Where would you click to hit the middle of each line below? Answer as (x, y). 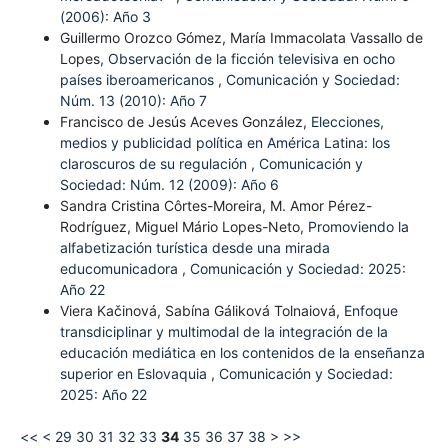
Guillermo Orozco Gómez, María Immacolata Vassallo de (241, 37)
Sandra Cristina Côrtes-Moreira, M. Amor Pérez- (215, 205)
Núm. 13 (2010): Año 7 (133, 100)
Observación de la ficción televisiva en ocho (251, 58)
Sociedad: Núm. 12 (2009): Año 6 (169, 184)
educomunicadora (120, 268)
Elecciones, (347, 121)
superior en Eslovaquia (135, 373)
